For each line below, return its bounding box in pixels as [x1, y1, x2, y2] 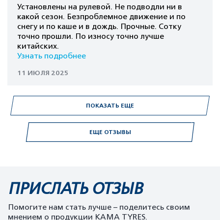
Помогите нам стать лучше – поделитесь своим [8, 203, 190, 212]
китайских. [17, 42, 59, 51]
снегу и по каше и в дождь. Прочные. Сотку [17, 22, 181, 31]
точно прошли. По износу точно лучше [17, 32, 164, 41]
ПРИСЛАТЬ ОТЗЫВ [8, 180, 142, 197]
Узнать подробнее [17, 52, 86, 60]
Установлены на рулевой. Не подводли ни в [17, 2, 182, 11]
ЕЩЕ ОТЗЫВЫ [89, 129, 131, 136]
